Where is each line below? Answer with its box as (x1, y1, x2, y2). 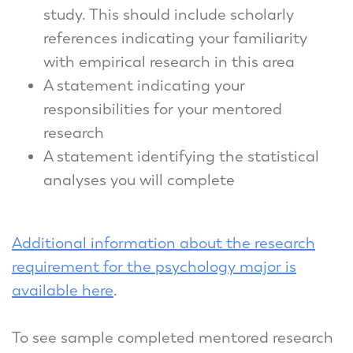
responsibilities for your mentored (43, 99, 282, 118)
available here (12, 281, 113, 299)
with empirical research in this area (43, 52, 299, 71)
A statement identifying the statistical (43, 147, 319, 165)
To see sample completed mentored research (12, 328, 333, 347)
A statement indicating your (43, 76, 245, 95)
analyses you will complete (43, 170, 235, 189)
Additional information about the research (12, 233, 315, 252)
